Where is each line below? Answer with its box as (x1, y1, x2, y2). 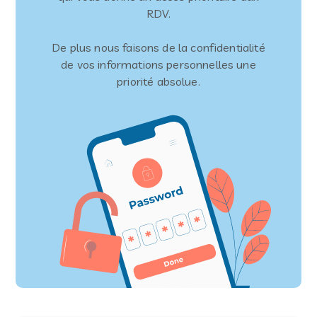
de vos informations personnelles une (61, 57, 256, 71)
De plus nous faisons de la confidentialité (52, 40, 265, 54)
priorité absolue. (117, 74, 200, 88)
